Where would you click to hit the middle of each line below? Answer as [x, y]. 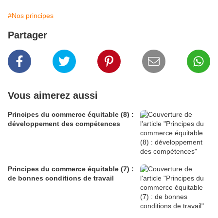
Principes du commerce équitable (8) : [71, 115]
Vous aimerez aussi [53, 96]
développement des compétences [64, 124]
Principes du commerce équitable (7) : [71, 169]
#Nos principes [31, 16]
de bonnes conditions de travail [61, 178]
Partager [27, 35]
